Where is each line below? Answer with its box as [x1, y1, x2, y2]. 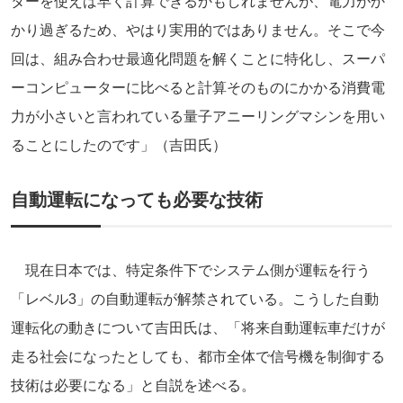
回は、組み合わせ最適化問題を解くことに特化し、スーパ [11, 50, 385, 67]
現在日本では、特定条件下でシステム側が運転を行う [11, 262, 371, 278]
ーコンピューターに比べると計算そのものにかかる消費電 [11, 79, 385, 95]
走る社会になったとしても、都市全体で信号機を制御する [11, 348, 385, 364]
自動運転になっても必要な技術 [11, 189, 263, 210]
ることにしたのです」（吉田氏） [11, 137, 227, 153]
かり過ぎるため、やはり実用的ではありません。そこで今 [11, 22, 385, 38]
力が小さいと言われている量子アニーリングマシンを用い [11, 108, 385, 124]
